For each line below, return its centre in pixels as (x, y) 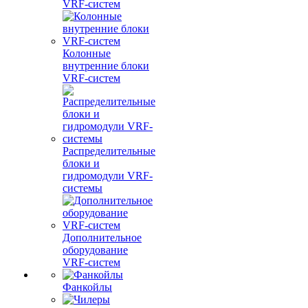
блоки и (81, 163)
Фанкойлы (87, 287)
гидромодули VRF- (108, 176)
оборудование (95, 250)
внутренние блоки (106, 66)
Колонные (87, 53)
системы (82, 188)
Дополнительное (102, 238)
